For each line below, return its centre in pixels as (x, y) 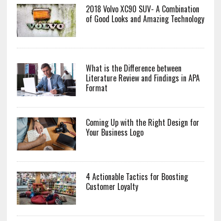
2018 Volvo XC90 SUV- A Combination (142, 9)
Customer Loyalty (112, 186)
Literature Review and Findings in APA (143, 78)
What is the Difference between (133, 68)
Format (96, 88)
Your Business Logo (114, 132)
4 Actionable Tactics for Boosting (137, 176)
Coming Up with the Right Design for (142, 122)
